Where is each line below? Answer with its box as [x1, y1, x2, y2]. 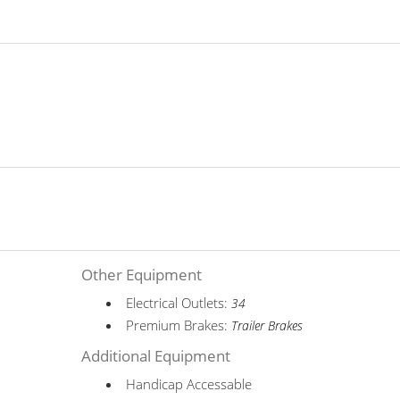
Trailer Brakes [231, 318, 304, 334]
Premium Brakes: [126, 316, 232, 334]
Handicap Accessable [126, 375, 253, 393]
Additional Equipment [81, 346, 231, 366]
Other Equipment [81, 264, 203, 285]
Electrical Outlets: [126, 294, 232, 312]
